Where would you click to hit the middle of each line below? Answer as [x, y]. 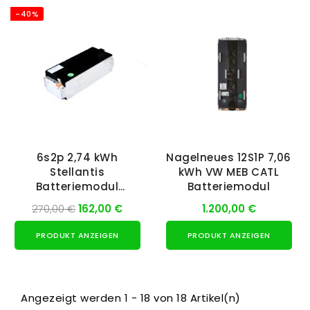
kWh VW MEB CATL [229, 172]
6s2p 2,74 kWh [77, 158]
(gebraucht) [77, 201]
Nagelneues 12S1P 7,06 [229, 158]
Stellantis [77, 172]
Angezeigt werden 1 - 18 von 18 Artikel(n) [131, 298]
